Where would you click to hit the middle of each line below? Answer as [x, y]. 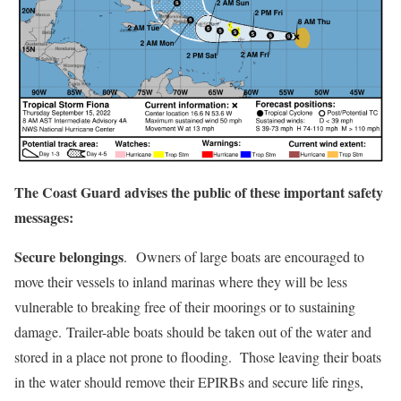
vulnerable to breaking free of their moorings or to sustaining [185, 306]
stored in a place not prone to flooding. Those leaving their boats [198, 356]
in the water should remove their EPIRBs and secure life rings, [189, 381]
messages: [44, 217]
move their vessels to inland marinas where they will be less [181, 281]
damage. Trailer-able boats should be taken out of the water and [193, 331]
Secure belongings [69, 256]
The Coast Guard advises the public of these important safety [199, 192]
